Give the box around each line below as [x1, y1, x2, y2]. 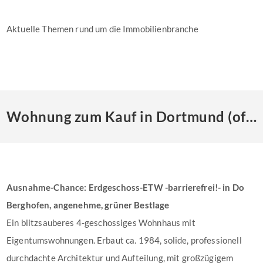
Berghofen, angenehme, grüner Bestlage [6, 200, 170, 210]
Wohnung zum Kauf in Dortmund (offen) [245, 108, 257, 125]
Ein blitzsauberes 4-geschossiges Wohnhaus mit [6, 217, 195, 228]
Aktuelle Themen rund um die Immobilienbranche [6, 23, 198, 34]
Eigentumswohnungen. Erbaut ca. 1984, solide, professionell [6, 235, 242, 245]
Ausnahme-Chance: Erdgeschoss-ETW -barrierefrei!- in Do [6, 182, 245, 193]
